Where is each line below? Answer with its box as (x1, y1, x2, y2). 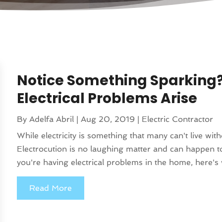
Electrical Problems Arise (17, 89, 198, 109)
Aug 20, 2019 (81, 114, 135, 124)
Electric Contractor (142, 114, 214, 124)
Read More (29, 183, 72, 193)
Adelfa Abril (29, 114, 74, 124)
